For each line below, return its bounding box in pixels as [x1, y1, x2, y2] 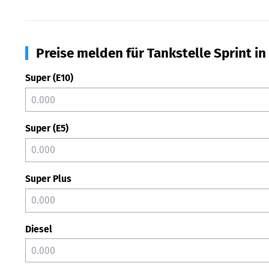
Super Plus [25, 172, 71, 184]
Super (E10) [25, 72, 73, 84]
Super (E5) [25, 122, 68, 134]
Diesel [25, 223, 52, 235]
